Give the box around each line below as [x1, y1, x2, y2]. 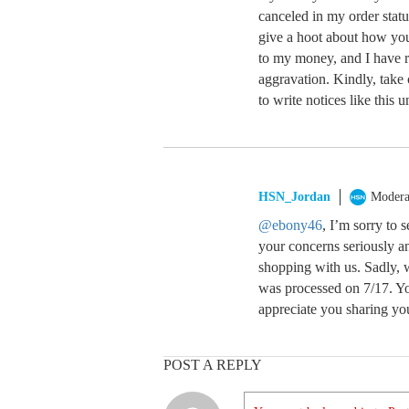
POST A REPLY [163, 357, 262, 372]
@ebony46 [258, 217, 322, 233]
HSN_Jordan [258, 190, 330, 204]
